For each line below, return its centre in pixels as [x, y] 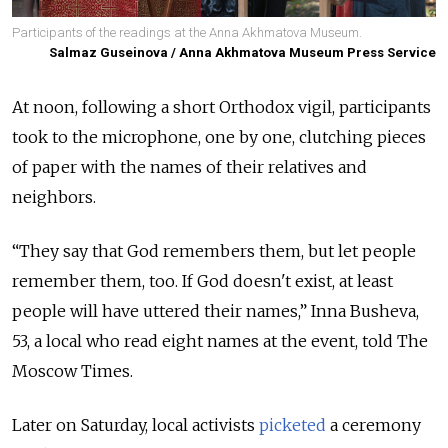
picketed [292, 425]
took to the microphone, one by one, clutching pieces [219, 137]
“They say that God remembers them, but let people [214, 251]
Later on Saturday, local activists [135, 425]
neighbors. [54, 197]
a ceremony [373, 425]
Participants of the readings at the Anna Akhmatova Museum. [187, 33]
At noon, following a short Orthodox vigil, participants [221, 107]
